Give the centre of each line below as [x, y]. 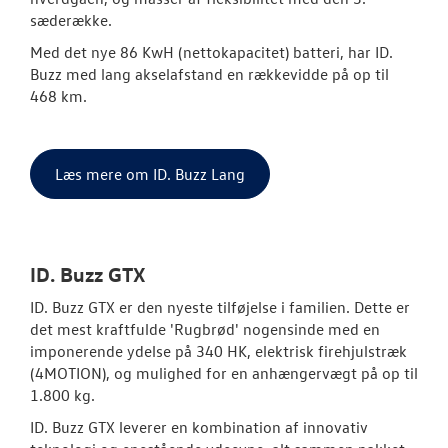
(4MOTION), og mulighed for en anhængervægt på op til [224, 373]
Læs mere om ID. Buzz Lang [150, 174]
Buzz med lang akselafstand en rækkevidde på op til [209, 74]
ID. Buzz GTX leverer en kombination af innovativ [199, 427]
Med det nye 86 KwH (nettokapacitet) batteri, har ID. [211, 52]
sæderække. [73, 20]
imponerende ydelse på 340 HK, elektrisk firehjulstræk [218, 351]
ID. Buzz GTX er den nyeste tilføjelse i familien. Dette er [220, 307]
